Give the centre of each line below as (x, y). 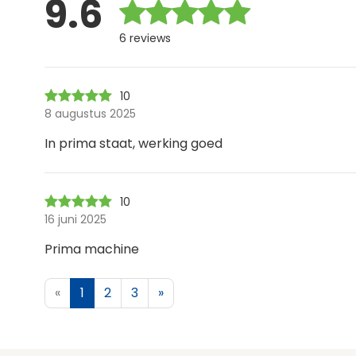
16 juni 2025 (75, 219)
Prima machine (92, 249)
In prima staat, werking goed (133, 143)
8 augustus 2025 (90, 113)
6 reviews (145, 38)
